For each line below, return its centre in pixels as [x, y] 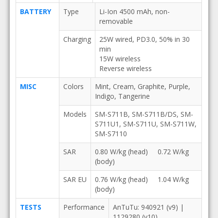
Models [75, 114]
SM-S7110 [111, 134]
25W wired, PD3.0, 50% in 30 [144, 39]
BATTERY [35, 11]
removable [116, 21]
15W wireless [120, 59]
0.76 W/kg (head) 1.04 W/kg [142, 179]
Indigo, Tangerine [122, 96]
